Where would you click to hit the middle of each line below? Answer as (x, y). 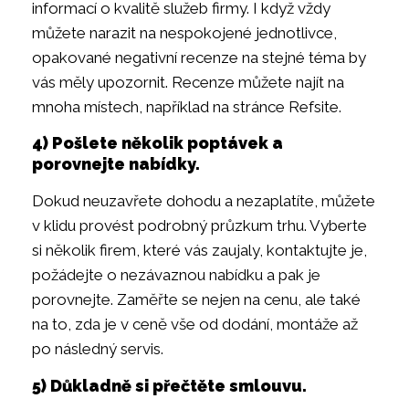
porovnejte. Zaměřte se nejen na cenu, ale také (196, 300)
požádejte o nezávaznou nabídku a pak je (176, 275)
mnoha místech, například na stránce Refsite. (187, 107)
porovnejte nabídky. (116, 164)
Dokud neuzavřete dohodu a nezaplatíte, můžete (204, 201)
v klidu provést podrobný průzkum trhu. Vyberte (199, 226)
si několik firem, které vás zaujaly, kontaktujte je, (199, 251)
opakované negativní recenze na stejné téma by (199, 58)
